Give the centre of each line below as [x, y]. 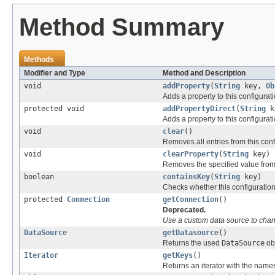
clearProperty [191, 154]
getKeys [178, 255]
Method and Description [204, 73]
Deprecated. [184, 210]
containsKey [186, 176]
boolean [39, 176]
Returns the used [192, 243]
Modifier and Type [55, 73]
